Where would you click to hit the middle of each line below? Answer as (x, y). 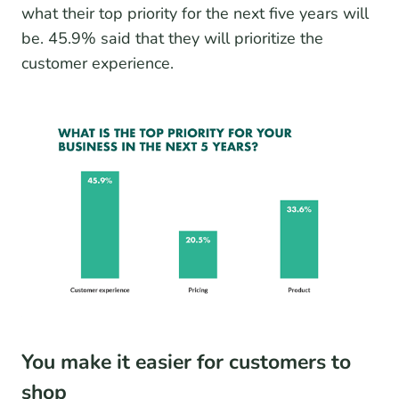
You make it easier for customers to (186, 362)
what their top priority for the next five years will (195, 14)
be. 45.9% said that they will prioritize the (172, 39)
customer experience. (98, 64)
